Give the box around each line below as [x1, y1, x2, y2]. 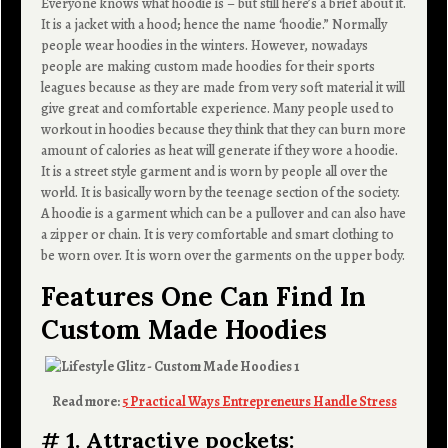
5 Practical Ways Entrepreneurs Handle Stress [121, 391, 397, 411]
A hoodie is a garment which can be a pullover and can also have [41, 203, 407, 223]
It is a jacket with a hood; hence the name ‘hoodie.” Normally [41, 14, 388, 34]
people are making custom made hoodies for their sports [41, 56, 376, 76]
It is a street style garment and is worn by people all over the [41, 161, 389, 181]
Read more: [51, 391, 122, 411]
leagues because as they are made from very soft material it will [41, 77, 406, 97]
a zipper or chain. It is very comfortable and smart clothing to [41, 224, 395, 244]
